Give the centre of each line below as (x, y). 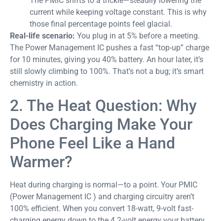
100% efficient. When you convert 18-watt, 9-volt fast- (102, 209)
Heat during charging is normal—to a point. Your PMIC (104, 185)
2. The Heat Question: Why (103, 106)
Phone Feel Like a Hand (92, 143)
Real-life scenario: (42, 36)
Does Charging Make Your (101, 125)
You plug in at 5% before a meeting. (137, 36)
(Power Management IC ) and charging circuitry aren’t (102, 197)
